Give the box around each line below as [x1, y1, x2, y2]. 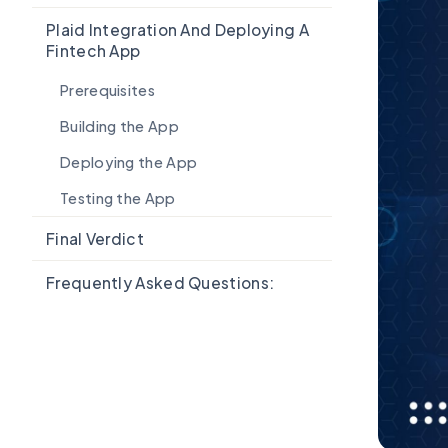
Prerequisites [60, 81, 155, 99]
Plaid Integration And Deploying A [46, 20, 309, 39]
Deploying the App [60, 153, 198, 171]
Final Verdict [46, 229, 144, 248]
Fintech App [46, 41, 141, 60]
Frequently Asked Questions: [46, 273, 275, 292]
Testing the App [60, 189, 176, 207]
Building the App [60, 117, 179, 135]
